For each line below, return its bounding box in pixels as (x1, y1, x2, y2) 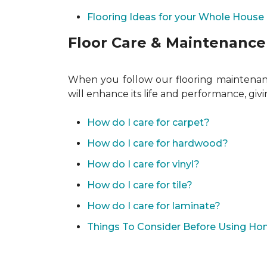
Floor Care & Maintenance (68, 34, 266, 51)
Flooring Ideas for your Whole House (87, 11, 264, 23)
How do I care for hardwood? (87, 138, 228, 149)
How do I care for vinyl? (87, 159, 200, 170)
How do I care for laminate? (87, 200, 221, 212)
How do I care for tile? (87, 179, 193, 191)
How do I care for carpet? (87, 117, 210, 128)
